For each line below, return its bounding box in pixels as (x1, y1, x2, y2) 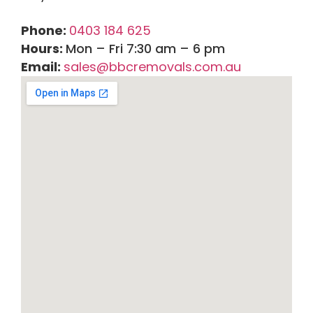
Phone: (21, 22, 69, 40)
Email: (21, 58, 64, 76)
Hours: (21, 40, 66, 58)
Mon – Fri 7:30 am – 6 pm (66, 40, 225, 58)
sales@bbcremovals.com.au (64, 58, 241, 76)
